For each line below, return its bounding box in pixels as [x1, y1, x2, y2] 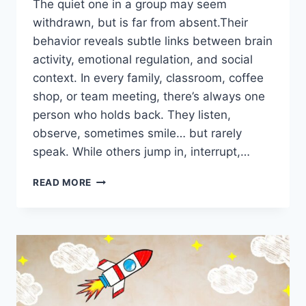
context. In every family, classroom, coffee [33, 71, 264, 85]
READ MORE [33, 177, 92, 189]
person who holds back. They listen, [33, 108, 231, 122]
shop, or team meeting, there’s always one [33, 89, 265, 104]
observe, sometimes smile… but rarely [33, 126, 242, 141]
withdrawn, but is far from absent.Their [33, 16, 248, 30]
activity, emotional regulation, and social [33, 53, 253, 67]
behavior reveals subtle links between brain [33, 34, 273, 48]
